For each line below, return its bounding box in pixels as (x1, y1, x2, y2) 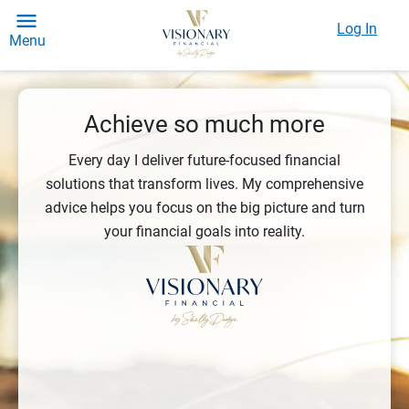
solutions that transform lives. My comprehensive (46, 175, 363, 193)
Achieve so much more (84, 110, 325, 138)
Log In (337, 20, 377, 37)
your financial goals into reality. (104, 223, 305, 240)
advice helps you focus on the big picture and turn (44, 199, 365, 216)
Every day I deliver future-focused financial (68, 152, 341, 169)
